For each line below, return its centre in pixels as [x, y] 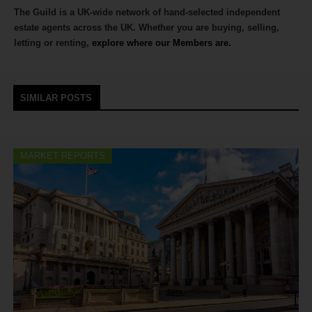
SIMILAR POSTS [56, 98]
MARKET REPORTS [63, 156]
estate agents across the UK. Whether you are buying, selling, [147, 28]
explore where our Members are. [162, 43]
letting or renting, [53, 43]
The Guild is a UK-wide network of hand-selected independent [147, 13]
